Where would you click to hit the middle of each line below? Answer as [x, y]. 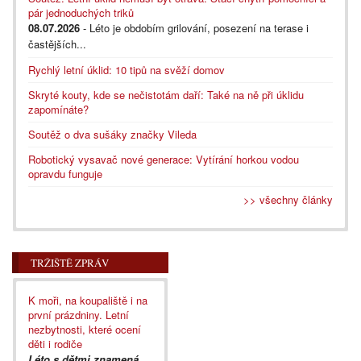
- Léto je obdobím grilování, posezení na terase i [194, 27]
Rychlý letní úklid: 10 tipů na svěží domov [127, 69]
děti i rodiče [55, 343]
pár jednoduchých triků [81, 12]
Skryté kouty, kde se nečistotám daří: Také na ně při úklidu [166, 94]
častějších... [57, 44]
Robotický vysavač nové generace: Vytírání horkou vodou [164, 159]
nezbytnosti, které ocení [85, 329]
